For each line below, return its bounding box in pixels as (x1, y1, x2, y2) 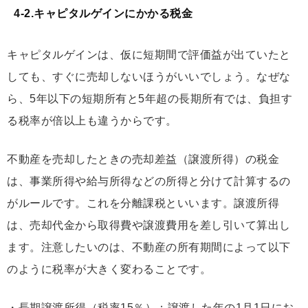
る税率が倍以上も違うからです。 (7, 114, 177, 126)
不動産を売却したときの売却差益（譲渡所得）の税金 (7, 153, 279, 165)
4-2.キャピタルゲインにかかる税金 (14, 7, 192, 19)
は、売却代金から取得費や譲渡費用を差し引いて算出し (7, 219, 291, 231)
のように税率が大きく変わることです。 (7, 263, 211, 275)
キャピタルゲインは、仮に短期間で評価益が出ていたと (7, 48, 291, 60)
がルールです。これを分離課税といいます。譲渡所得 (7, 197, 279, 209)
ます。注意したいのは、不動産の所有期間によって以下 (7, 241, 291, 253)
